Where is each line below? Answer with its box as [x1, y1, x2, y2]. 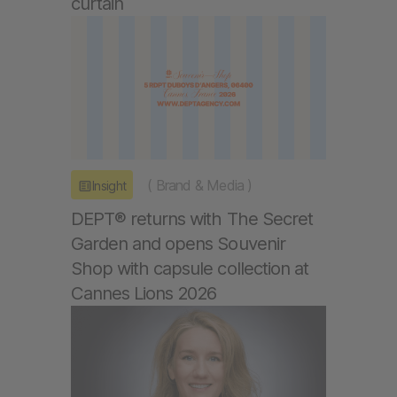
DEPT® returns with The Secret [71, 207, 313, 230]
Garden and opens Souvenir [71, 232, 285, 255]
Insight [92, 177, 127, 193]
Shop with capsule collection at [71, 257, 308, 280]
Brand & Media [155, 175, 245, 194]
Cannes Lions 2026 [71, 282, 217, 305]
